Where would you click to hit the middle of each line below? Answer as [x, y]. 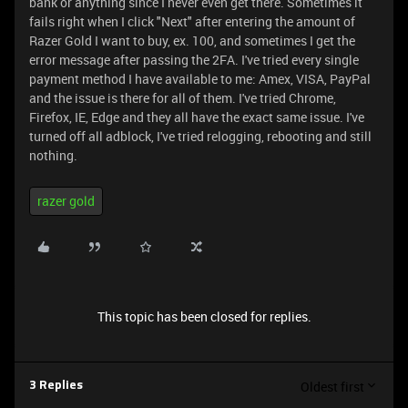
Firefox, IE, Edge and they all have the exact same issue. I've [197, 117]
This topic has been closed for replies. [204, 316]
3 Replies [56, 386]
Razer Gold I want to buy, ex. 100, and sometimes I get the [192, 41]
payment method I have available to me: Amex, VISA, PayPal [200, 79]
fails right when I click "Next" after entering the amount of [192, 21]
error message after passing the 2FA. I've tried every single [194, 60]
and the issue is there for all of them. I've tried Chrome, [183, 98]
